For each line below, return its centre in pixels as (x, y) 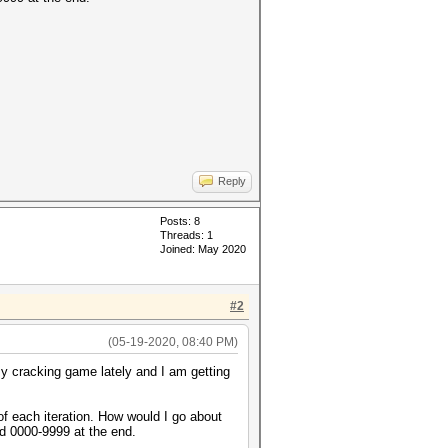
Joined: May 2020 (203, 249)
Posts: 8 (180, 221)
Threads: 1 (186, 235)
